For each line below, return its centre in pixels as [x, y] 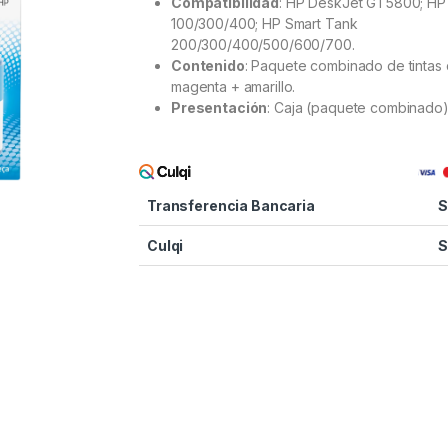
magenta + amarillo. [233, 87]
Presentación [219, 108]
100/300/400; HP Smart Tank [264, 24]
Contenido [208, 66]
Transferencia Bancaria [231, 206]
